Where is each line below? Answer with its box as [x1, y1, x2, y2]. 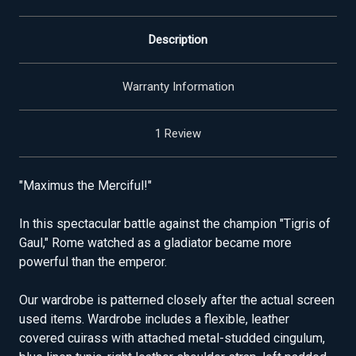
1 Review [155, 126, 201, 141]
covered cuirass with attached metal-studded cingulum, [19, 331, 325, 346]
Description [149, 33, 207, 48]
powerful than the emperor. [19, 254, 167, 270]
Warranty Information [122, 79, 234, 95]
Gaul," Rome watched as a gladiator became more [19, 235, 292, 251]
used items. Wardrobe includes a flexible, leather [19, 311, 289, 327]
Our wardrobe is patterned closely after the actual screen [19, 292, 335, 308]
